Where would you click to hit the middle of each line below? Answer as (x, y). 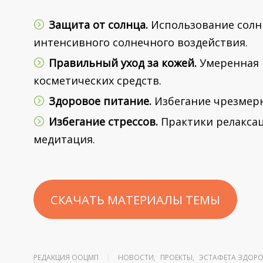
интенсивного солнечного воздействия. (141, 43)
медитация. (64, 139)
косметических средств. (97, 81)
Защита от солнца (97, 25)
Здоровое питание (99, 101)
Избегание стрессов (102, 122)
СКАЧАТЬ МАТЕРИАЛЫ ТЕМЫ (135, 199)
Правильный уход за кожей (122, 63)
